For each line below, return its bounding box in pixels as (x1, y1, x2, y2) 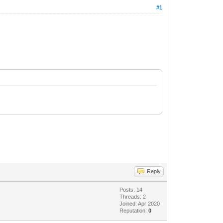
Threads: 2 (119, 193, 146, 200)
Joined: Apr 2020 (119, 200, 160, 207)
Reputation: (119, 207, 149, 214)
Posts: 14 (119, 186, 143, 193)
